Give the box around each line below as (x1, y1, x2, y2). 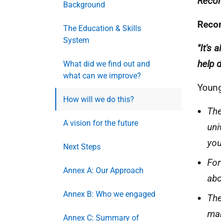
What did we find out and (63, 59, 150, 69)
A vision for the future (63, 118, 138, 128)
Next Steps (63, 142, 101, 151)
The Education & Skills (63, 23, 141, 33)
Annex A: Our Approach (63, 165, 144, 175)
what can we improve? (63, 71, 141, 80)
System (63, 35, 89, 45)
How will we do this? (63, 94, 134, 104)
